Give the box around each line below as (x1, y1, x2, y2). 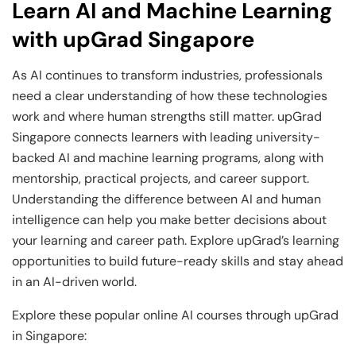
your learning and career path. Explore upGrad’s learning (12, 231, 339, 249)
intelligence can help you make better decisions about (12, 211, 327, 228)
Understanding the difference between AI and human (12, 190, 321, 207)
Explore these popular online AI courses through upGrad (12, 306, 339, 323)
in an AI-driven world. (12, 273, 140, 290)
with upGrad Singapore (12, 25, 254, 54)
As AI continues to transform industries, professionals (12, 66, 323, 83)
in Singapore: (12, 327, 90, 344)
